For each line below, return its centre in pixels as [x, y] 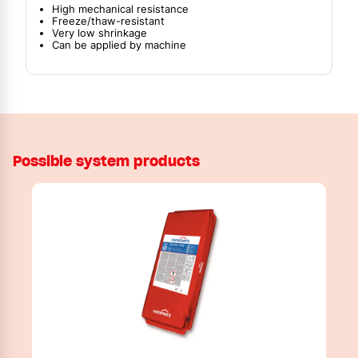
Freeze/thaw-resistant [108, 21]
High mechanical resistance [120, 9]
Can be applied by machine [119, 45]
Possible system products [106, 161]
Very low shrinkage [99, 33]
